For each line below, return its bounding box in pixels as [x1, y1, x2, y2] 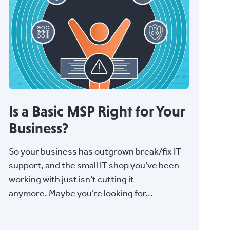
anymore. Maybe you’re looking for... [9, 187, 154, 198]
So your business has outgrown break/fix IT [9, 145, 182, 157]
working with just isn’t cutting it [9, 173, 135, 184]
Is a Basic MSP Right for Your [9, 103, 185, 120]
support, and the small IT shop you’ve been [9, 159, 180, 170]
